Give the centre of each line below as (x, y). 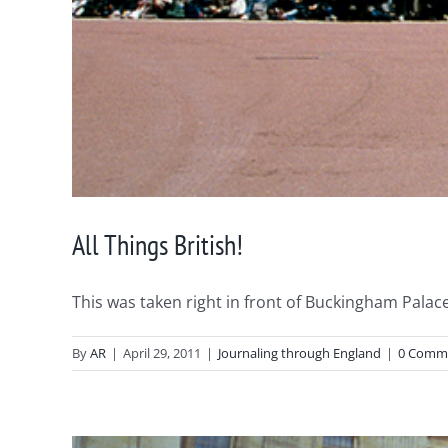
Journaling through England (299, 352)
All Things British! (157, 244)
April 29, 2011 (162, 352)
